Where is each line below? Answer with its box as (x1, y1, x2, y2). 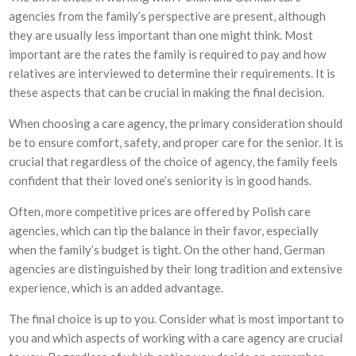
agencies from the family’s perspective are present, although (9, 9, 327, 23)
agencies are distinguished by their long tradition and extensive (9, 261, 343, 276)
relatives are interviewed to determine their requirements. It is (9, 66, 336, 80)
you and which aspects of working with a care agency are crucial (9, 331, 343, 345)
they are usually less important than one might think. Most (9, 28, 314, 42)
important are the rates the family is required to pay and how (9, 47, 327, 61)
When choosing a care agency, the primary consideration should (9, 116, 343, 130)
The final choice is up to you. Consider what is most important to (9, 311, 345, 326)
